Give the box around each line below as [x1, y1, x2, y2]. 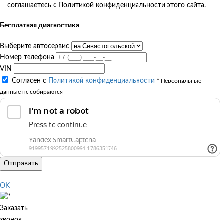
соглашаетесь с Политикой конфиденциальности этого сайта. [7, 1, 206, 9]
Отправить [4, 160, 38, 167]
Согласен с [12, 77, 48, 84]
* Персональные [157, 78, 201, 83]
